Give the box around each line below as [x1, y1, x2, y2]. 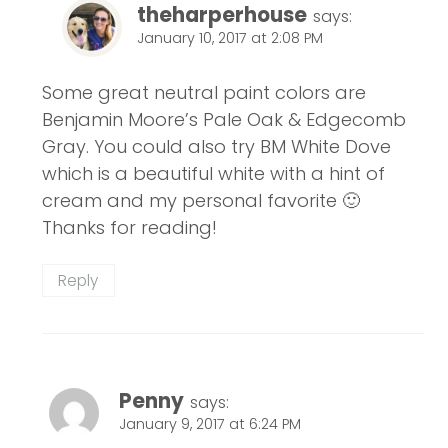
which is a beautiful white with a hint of [42, 161, 385, 187]
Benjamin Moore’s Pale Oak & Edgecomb [42, 107, 406, 133]
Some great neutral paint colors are [42, 80, 366, 106]
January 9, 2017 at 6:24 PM [119, 413, 301, 434]
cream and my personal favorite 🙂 [42, 188, 360, 214]
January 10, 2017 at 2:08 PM [137, 27, 323, 48]
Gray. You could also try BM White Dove [42, 134, 391, 160]
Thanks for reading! [42, 215, 217, 241]
